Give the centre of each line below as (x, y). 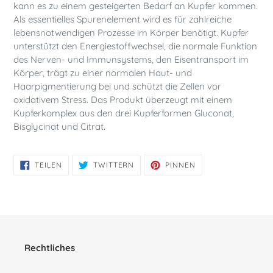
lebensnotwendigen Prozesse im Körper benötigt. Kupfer (131, 33)
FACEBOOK (83, 171)
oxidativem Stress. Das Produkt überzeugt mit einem (123, 100)
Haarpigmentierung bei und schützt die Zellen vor (117, 87)
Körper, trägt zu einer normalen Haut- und (103, 73)
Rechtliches (50, 248)
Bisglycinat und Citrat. (59, 127)
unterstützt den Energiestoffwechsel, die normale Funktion (135, 46)
